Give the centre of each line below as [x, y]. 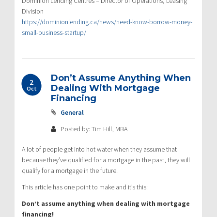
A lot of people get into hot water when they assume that [99, 149]
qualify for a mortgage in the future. [70, 170]
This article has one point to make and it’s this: [85, 187]
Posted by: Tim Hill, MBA [93, 129]
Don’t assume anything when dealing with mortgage [106, 203]
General [72, 112]
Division [33, 11]
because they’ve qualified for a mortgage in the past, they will [106, 160]
